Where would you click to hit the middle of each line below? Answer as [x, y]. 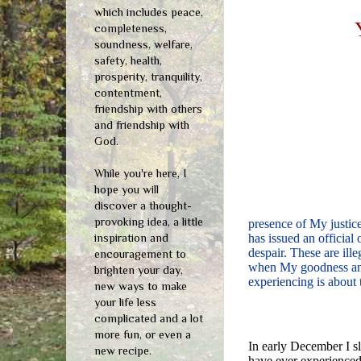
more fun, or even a [143, 334]
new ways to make [141, 286]
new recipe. [123, 350]
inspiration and [131, 237]
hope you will [127, 189]
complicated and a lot [149, 318]
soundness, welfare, [143, 44]
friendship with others [148, 108]
